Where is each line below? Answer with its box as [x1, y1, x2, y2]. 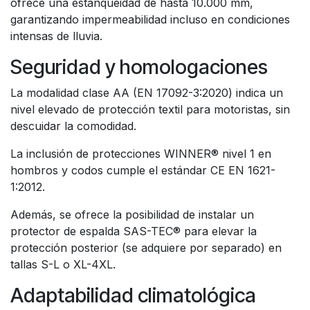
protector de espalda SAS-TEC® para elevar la [10, 224, 257, 238]
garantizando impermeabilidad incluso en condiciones [10, 12, 290, 26]
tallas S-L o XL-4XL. [10, 257, 116, 271]
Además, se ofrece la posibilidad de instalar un [10, 208, 254, 221]
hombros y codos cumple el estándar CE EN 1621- [10, 163, 275, 177]
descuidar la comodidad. [10, 119, 136, 133]
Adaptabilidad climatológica [10, 283, 256, 307]
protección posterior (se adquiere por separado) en [10, 241, 282, 255]
